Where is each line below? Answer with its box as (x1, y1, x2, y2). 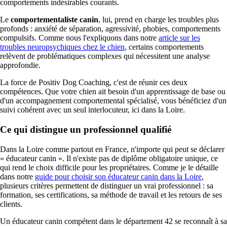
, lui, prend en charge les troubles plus (98, 15, 219, 24)
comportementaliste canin (11, 15, 98, 24)
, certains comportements (125, 43, 204, 52)
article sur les (159, 33, 200, 43)
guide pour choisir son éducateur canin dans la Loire (35, 172, 202, 181)
